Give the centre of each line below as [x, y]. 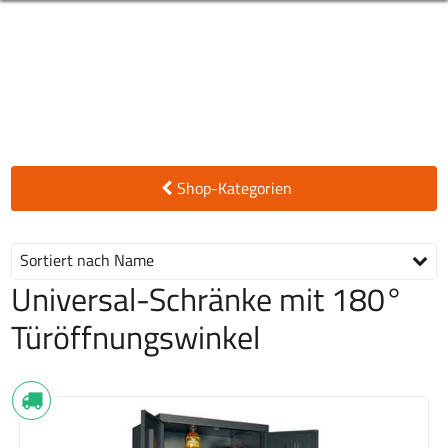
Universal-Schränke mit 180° [207, 298]
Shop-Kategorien [234, 187]
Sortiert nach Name [87, 260]
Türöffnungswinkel [136, 336]
